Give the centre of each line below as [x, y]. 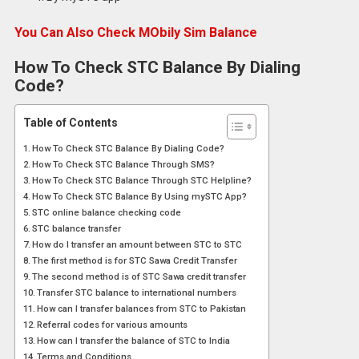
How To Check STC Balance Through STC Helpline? [142, 180]
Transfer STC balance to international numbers [137, 292]
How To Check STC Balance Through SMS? [124, 164]
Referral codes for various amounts [113, 324]
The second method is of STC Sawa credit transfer [139, 276]
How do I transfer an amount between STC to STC [137, 244]
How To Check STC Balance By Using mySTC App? [140, 196]
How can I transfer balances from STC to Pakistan [142, 308]
